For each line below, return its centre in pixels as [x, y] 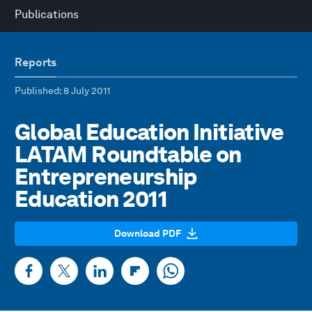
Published [37, 91]
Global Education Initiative [149, 132]
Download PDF [148, 233]
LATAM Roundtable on [128, 154]
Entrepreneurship [106, 177]
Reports [36, 62]
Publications [47, 14]
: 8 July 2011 [85, 91]
